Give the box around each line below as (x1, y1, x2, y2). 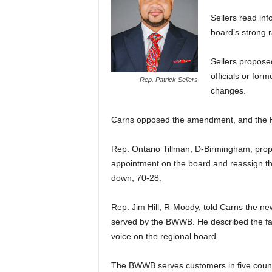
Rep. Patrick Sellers (139, 76, 198, 84)
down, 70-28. (110, 173, 161, 183)
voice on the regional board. (110, 231, 219, 241)
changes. (210, 86, 246, 95)
